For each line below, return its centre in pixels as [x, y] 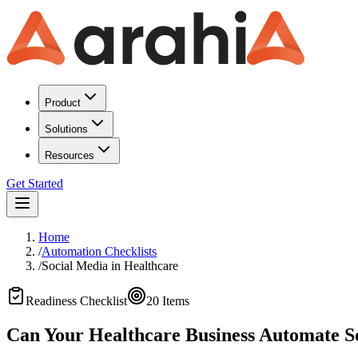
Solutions [66, 129]
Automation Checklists [99, 251]
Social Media [75, 266]
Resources [70, 155]
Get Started [35, 183]
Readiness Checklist [76, 301]
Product [63, 103]
